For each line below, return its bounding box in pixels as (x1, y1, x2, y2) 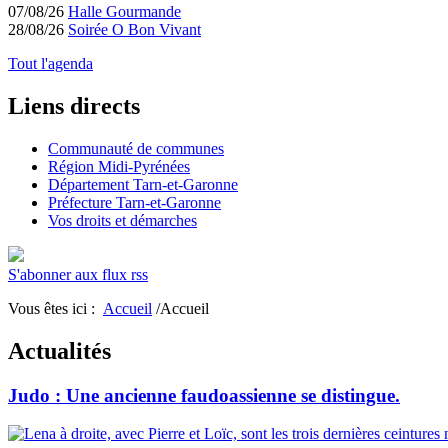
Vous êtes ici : (8, 299, 103, 317)
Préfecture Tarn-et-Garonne (48, 193, 221, 211)
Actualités (8, 337, 111, 364)
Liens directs (8, 93, 140, 120)
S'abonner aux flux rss (8, 265, 148, 283)
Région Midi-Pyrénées (48, 157, 190, 175)
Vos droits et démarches (48, 211, 197, 229)
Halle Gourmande (68, 3, 181, 21)
